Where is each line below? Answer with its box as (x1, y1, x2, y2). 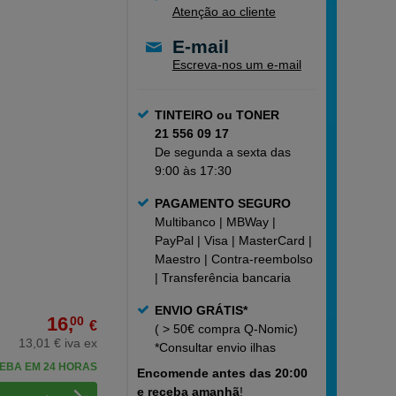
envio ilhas (212, 340, 276, 354)
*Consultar (154, 340, 213, 354)
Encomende (136, 366, 209, 380)
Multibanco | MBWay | (154, 215, 276, 229)
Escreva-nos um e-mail (171, 57, 301, 72)
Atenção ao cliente (171, 4, 276, 19)
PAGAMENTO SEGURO (154, 196, 291, 210)
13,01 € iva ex (18, 336, 97, 350)
